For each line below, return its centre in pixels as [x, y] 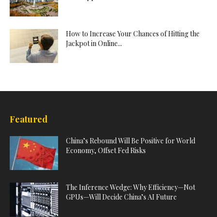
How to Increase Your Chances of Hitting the [133, 34]
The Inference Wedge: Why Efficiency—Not [131, 187]
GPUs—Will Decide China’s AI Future [121, 197]
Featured [29, 119]
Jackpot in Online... [94, 44]
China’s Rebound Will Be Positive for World [131, 141]
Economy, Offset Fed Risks [106, 151]
